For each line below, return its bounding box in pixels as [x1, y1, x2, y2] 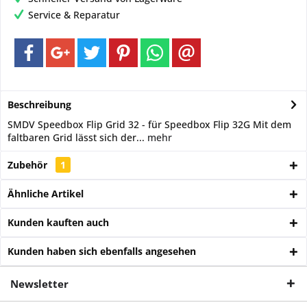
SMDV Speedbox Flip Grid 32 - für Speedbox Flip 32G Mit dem [8, 118, 291, 132]
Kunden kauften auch [8, 216, 109, 230]
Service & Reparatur [28, 8, 120, 22]
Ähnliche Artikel [8, 187, 84, 201]
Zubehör [8, 158, 50, 172]
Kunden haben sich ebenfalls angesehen [8, 245, 196, 258]
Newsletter [10, 277, 69, 291]
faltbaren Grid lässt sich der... [8, 131, 145, 145]
